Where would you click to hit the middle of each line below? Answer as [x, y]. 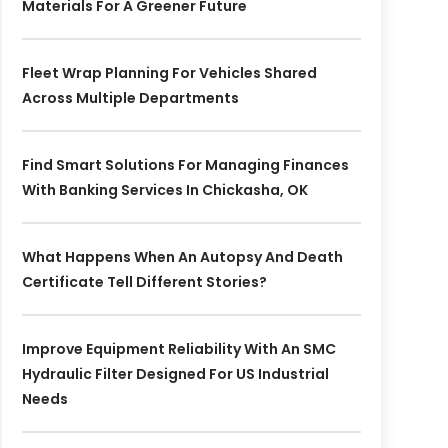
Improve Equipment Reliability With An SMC [178, 349]
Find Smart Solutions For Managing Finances [185, 165]
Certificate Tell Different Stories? [144, 282]
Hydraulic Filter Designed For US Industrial [175, 374]
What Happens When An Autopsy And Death [182, 257]
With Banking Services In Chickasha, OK [164, 190]
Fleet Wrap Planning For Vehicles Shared [169, 73]
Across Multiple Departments [130, 98]
